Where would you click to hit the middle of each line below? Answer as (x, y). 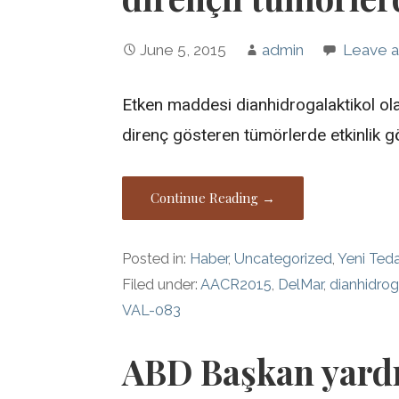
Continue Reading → (213, 197)
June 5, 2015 (183, 50)
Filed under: (162, 284)
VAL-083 (152, 310)
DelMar (301, 284)
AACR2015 (236, 284)
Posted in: (156, 258)
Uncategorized (284, 258)
